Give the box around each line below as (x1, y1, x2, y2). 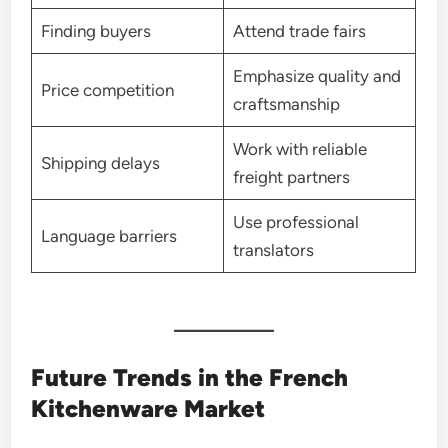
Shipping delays (40, 153, 160, 173)
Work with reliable (232, 139, 367, 159)
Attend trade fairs (232, 21, 366, 41)
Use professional (232, 212, 359, 232)
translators (232, 240, 314, 260)
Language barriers (40, 226, 177, 246)
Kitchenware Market (31, 393, 266, 423)
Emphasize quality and (232, 66, 401, 86)
